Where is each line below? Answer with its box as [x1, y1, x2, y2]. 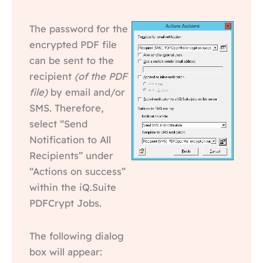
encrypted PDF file [29, 39, 117, 51]
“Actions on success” [29, 166, 126, 178]
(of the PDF [75, 70, 127, 83]
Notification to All [29, 134, 111, 146]
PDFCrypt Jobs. [29, 197, 102, 210]
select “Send [29, 118, 87, 130]
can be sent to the [29, 55, 114, 67]
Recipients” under [29, 150, 113, 162]
